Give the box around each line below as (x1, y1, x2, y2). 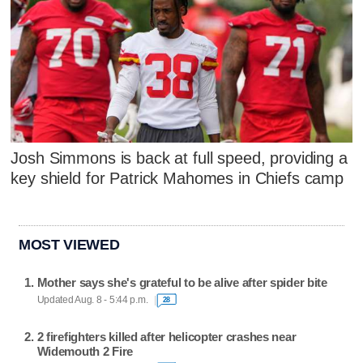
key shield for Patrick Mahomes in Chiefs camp (11, 169, 344, 188)
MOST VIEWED (19, 236, 120, 253)
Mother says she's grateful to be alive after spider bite (36, 275, 327, 289)
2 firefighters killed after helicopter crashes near (36, 329, 297, 344)
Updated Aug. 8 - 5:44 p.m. (36, 295, 148, 305)
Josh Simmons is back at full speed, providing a (11, 149, 348, 168)
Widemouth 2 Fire (36, 344, 134, 358)
